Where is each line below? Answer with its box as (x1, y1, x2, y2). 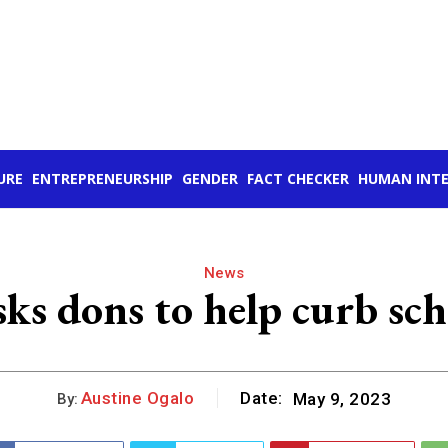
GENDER (182, 169, 238, 189)
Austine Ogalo (80, 388, 195, 409)
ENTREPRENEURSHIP (32, 169, 173, 189)
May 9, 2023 (292, 388, 392, 409)
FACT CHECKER (247, 169, 349, 189)
